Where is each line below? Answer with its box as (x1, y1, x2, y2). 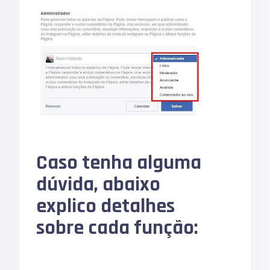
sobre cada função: (36, 214, 199, 241)
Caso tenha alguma (36, 149, 202, 176)
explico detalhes (36, 192, 175, 219)
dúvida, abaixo (36, 171, 161, 198)
